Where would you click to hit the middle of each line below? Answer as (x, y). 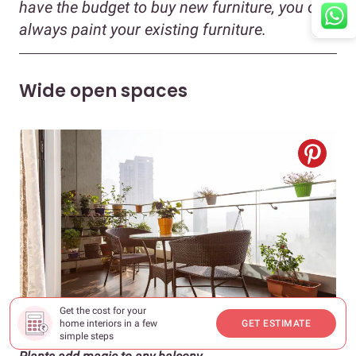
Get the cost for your (103, 311)
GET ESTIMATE (276, 323)
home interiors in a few (108, 323)
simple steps (87, 336)
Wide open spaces (103, 91)
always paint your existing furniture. (143, 29)
